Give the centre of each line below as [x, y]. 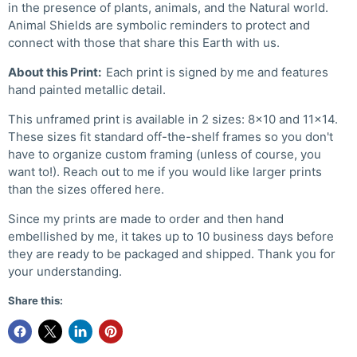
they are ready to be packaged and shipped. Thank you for [172, 254]
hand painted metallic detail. [87, 90]
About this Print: [57, 72]
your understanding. [65, 271]
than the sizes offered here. [86, 189]
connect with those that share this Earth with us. [145, 43]
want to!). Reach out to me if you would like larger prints [165, 172]
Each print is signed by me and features [217, 72]
